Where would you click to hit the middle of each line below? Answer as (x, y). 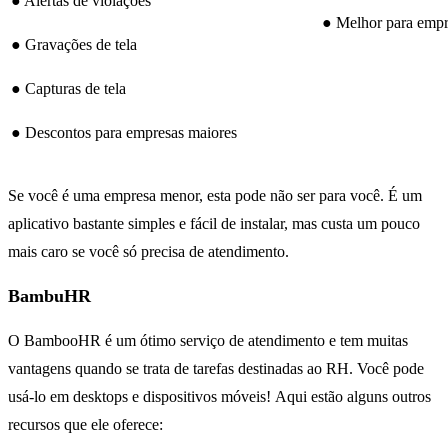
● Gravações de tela (74, 45)
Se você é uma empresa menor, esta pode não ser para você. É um (215, 196)
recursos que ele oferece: (85, 425)
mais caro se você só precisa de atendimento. (148, 252)
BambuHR (49, 296)
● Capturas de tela (68, 89)
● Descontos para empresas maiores (124, 133)
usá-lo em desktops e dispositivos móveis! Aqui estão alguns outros (219, 397)
